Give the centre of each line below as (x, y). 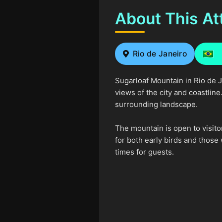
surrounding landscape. (156, 104)
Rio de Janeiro (160, 54)
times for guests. (144, 152)
